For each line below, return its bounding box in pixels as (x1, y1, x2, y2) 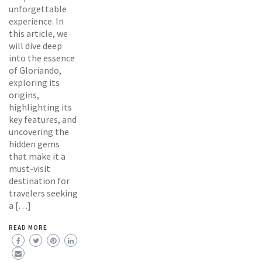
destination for (9, 174, 70, 187)
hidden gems (9, 137, 60, 150)
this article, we (9, 27, 68, 39)
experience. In (9, 15, 64, 27)
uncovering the (9, 125, 69, 137)
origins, (9, 88, 39, 101)
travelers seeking (9, 187, 78, 199)
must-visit (9, 162, 50, 174)
